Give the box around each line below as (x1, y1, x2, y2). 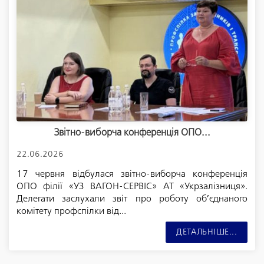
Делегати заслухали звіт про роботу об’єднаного (16, 194, 248, 203)
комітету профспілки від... (16, 206, 126, 216)
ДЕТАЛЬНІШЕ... (176, 228, 237, 237)
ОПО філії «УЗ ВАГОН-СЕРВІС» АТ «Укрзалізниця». (16, 181, 248, 191)
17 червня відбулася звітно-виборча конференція (16, 169, 248, 179)
